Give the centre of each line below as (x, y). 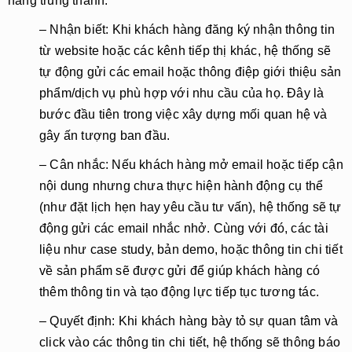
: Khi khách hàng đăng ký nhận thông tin (220, 29)
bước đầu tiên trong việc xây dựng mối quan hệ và (183, 114)
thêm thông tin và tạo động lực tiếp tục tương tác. (180, 292)
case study (120, 249)
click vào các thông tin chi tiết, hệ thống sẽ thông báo (190, 342)
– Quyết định (76, 321)
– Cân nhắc (72, 165)
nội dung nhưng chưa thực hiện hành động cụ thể (181, 186)
